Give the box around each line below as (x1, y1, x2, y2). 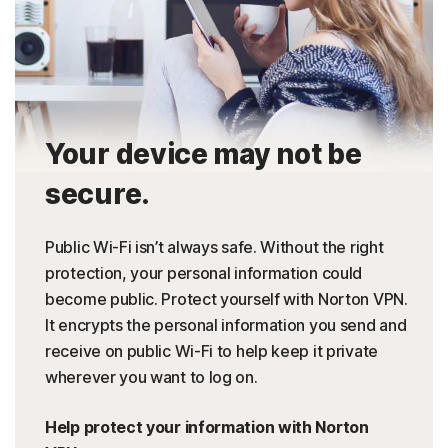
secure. (45, 177, 150, 212)
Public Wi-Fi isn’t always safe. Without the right (45, 237, 384, 258)
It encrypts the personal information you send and (45, 315, 407, 336)
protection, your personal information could (45, 263, 363, 284)
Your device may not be (45, 137, 362, 172)
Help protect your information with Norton (45, 417, 369, 438)
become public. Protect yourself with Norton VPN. (45, 289, 408, 310)
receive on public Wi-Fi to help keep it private (45, 341, 378, 362)
